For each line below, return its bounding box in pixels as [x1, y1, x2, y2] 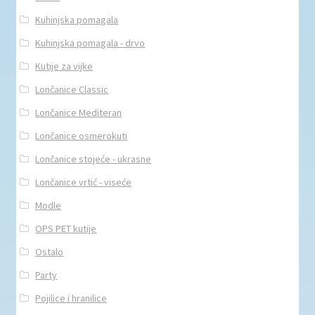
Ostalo [35, 245, 64, 259]
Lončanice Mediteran [35, 106, 122, 120]
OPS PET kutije [35, 222, 97, 236]
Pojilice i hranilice [35, 292, 108, 305]
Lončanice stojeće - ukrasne [35, 153, 152, 166]
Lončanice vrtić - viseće [35, 176, 132, 189]
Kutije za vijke [35, 60, 94, 73]
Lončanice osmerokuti [35, 129, 128, 143]
